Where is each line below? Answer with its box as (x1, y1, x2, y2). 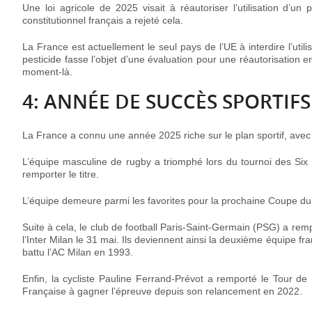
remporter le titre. (22, 169, 99, 180)
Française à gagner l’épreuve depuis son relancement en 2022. (22, 286, 302, 297)
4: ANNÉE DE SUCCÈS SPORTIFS (22, 88, 311, 115)
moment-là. (22, 66, 72, 78)
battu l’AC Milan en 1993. (22, 247, 133, 258)
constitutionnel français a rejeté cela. (22, 15, 183, 26)
